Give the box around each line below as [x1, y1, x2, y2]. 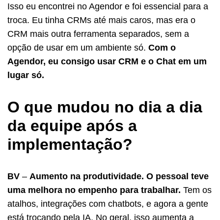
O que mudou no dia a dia [7, 98, 202, 116]
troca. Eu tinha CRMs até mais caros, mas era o [7, 15, 195, 25]
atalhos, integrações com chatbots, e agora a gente [7, 198, 208, 209]
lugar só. [7, 70, 44, 80]
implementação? [7, 135, 133, 153]
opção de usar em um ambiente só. [7, 42, 148, 53]
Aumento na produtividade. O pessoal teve [29, 171, 209, 181]
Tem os [183, 185, 212, 195]
